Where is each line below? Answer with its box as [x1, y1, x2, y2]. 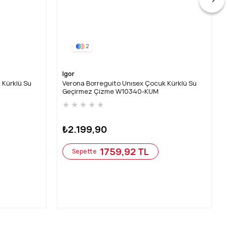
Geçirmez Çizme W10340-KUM [62, 86, 159, 96]
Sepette [72, 146, 97, 156]
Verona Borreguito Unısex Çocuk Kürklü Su [62, 78, 197, 88]
